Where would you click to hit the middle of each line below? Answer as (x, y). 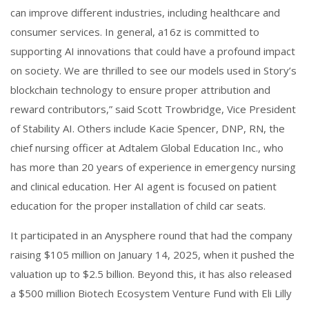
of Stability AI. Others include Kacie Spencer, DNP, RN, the (148, 128)
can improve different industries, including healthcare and (145, 12)
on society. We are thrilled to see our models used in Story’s (153, 70)
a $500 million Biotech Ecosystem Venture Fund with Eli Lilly (151, 293)
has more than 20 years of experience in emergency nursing (153, 167)
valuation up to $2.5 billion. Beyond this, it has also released (151, 273)
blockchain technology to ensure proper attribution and (140, 89)
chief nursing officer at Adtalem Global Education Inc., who (147, 147)
